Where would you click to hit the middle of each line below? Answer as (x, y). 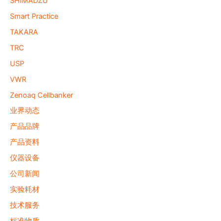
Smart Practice (34, 16)
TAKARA (24, 32)
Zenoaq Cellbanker (41, 95)
